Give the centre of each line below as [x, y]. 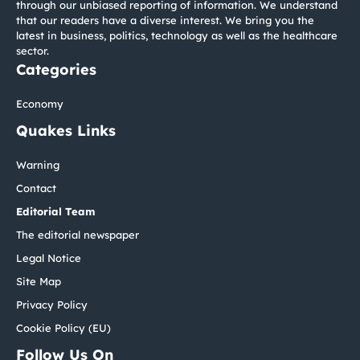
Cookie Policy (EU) [63, 327]
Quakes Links [66, 130]
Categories [56, 69]
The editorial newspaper [78, 234]
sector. [33, 50]
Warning [38, 164]
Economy [40, 103]
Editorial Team [56, 211]
